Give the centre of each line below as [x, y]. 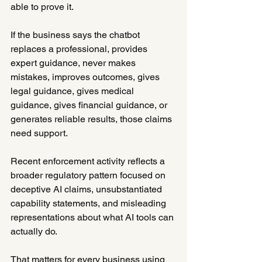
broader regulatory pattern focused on [89, 175]
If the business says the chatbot [76, 35]
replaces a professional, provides [80, 49]
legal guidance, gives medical [73, 91]
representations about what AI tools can [93, 217]
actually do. [34, 231]
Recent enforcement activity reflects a [89, 161]
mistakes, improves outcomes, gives [86, 77]
